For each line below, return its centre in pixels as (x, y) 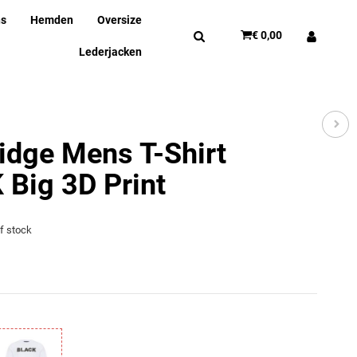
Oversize (120, 20)
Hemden (52, 20)
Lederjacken (111, 51)
